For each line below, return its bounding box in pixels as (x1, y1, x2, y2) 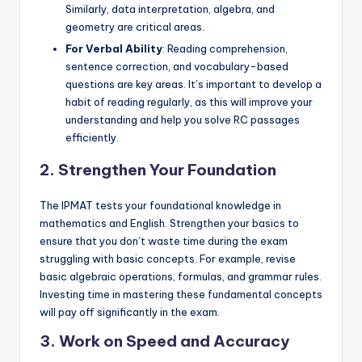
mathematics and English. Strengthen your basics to (40, 216, 299, 229)
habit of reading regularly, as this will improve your (65, 95, 313, 108)
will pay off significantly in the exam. (40, 305, 220, 318)
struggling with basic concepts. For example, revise (40, 251, 296, 265)
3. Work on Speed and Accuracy (40, 330, 289, 351)
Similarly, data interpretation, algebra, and (65, 2, 275, 15)
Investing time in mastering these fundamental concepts (40, 287, 322, 301)
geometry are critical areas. (65, 19, 204, 33)
